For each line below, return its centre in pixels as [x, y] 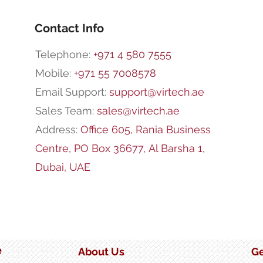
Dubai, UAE [63, 167]
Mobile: [54, 73]
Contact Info [69, 28]
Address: [58, 130]
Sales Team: [66, 111]
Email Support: [72, 92]
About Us [101, 252]
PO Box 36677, [111, 149]
